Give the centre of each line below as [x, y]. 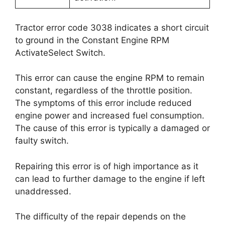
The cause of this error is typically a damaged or [113, 128]
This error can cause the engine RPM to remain [110, 78]
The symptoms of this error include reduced [103, 103]
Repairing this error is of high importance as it [107, 166]
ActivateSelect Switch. [60, 52]
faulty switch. [42, 141]
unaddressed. [43, 191]
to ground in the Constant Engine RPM [92, 40]
